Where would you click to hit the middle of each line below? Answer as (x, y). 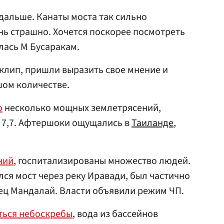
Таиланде (152, 123)
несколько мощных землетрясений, (82, 108)
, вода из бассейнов (115, 214)
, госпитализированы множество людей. (102, 161)
